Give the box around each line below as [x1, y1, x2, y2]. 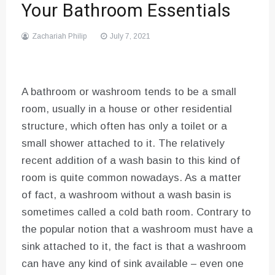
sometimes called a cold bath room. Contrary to [21, 206, 251, 219]
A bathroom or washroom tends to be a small [21, 86, 236, 98]
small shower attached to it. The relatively [21, 137, 225, 150]
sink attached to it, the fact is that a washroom [21, 241, 246, 253]
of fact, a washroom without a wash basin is [21, 189, 231, 201]
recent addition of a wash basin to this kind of [21, 155, 240, 167]
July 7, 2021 [110, 32, 150, 41]
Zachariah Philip [32, 32, 87, 41]
